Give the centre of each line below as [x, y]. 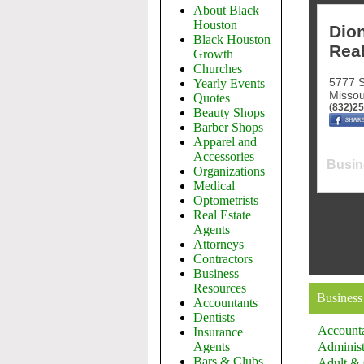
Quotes [212, 98]
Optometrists [226, 200]
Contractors [223, 259]
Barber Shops [228, 127]
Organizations [229, 171]
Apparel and [225, 142]
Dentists [214, 317]
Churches [218, 69]
